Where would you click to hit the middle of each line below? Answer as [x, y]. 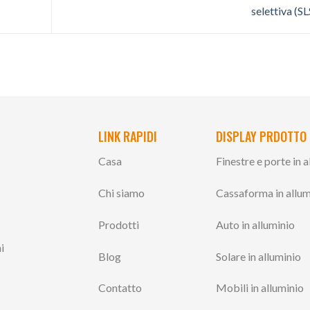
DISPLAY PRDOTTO [262, 137]
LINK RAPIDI [127, 137]
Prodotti [118, 224]
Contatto [120, 288]
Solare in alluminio [259, 256]
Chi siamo [121, 192]
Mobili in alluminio [260, 288]
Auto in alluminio [256, 224]
